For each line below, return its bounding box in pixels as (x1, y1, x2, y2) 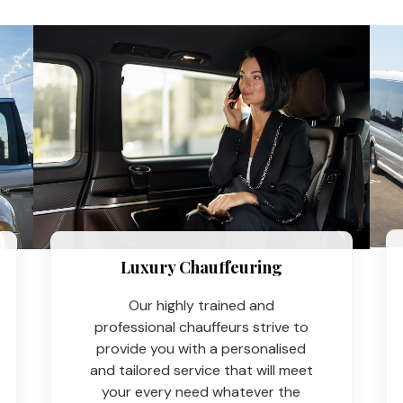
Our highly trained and (128, 295, 274, 315)
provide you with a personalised (96, 338, 307, 358)
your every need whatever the (102, 381, 301, 401)
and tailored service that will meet (89, 360, 313, 380)
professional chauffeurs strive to (94, 317, 309, 336)
